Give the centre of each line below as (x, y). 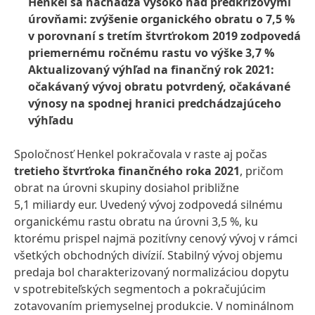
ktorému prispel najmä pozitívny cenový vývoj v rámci (156, 238)
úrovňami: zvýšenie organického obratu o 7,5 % (161, 19)
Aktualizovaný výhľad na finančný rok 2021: (151, 70)
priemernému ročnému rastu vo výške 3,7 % (151, 53)
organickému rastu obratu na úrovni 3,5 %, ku (136, 221)
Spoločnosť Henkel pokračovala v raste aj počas (141, 154)
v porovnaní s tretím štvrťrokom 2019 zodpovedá (165, 36)
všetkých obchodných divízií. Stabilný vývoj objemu (148, 255)
